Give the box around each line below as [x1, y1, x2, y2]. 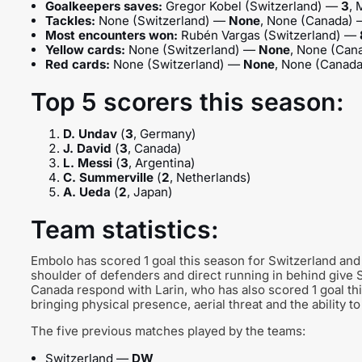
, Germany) [133, 125, 196, 141]
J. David [62, 140, 112, 156]
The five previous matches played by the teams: [30, 323, 305, 339]
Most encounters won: [44, 27, 178, 43]
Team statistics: [30, 215, 219, 245]
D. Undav [62, 125, 117, 141]
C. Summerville [62, 169, 154, 185]
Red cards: [44, 56, 110, 72]
